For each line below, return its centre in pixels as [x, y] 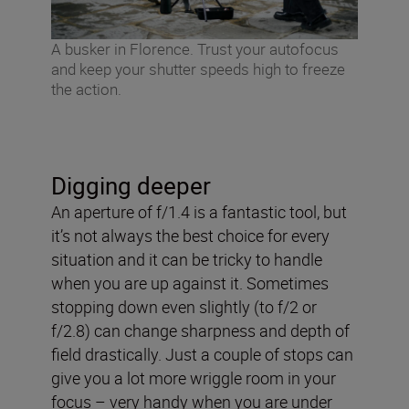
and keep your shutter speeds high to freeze [198, 68]
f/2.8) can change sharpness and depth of [200, 330]
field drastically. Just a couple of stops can [202, 354]
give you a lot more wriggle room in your [194, 378]
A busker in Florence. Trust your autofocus [195, 48]
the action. [86, 89]
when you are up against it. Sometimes [190, 283]
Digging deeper [131, 185]
